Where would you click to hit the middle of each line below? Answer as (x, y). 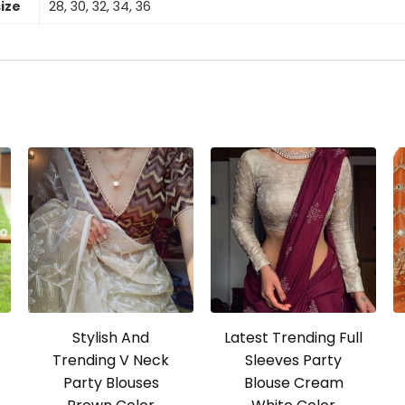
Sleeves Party (294, 361)
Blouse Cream (293, 383)
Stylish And (111, 338)
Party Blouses (111, 383)
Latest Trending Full (294, 338)
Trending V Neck (111, 361)
